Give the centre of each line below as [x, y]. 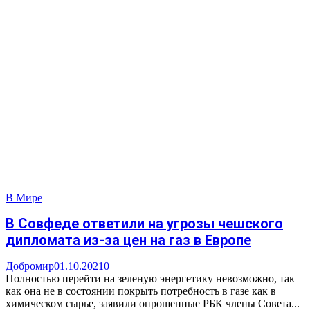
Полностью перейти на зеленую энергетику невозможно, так [150, 279]
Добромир [30, 266]
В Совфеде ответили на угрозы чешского [144, 224]
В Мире [24, 197]
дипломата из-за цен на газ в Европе [128, 240]
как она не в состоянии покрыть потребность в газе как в [141, 291]
